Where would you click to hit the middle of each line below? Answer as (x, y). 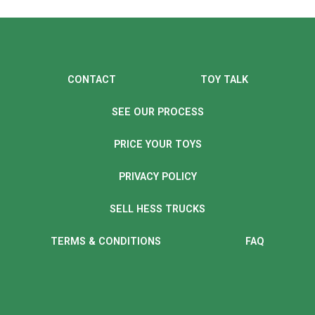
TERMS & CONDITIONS (106, 242)
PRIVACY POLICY (157, 177)
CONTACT (91, 80)
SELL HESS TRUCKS (157, 210)
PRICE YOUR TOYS (157, 145)
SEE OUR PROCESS (157, 112)
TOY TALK (224, 80)
